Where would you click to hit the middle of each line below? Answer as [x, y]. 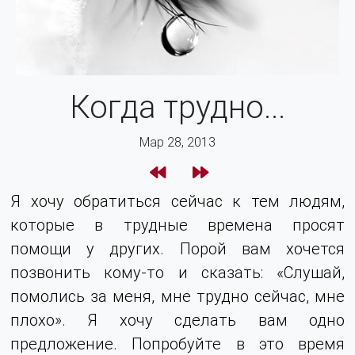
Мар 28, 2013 [177, 141]
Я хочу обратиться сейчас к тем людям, [177, 200]
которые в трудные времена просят [177, 224]
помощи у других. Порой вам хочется [177, 248]
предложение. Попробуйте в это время [177, 343]
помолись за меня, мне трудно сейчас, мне [177, 296]
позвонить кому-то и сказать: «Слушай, [177, 272]
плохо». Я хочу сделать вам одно [177, 319]
